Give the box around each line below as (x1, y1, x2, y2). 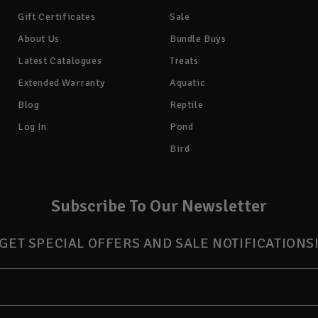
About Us (18, 33, 60, 45)
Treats (170, 55, 199, 67)
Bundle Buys (170, 33, 226, 45)
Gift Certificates (18, 11, 96, 23)
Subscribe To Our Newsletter (51, 195, 267, 217)
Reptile (170, 99, 204, 111)
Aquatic (170, 77, 206, 89)
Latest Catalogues (18, 55, 102, 67)
